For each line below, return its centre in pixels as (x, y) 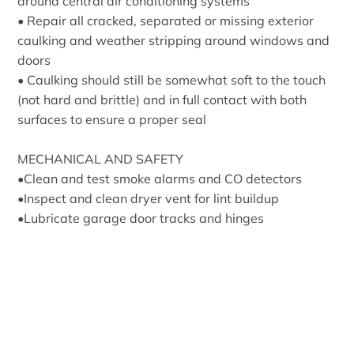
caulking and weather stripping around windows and (174, 40)
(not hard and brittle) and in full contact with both (162, 99)
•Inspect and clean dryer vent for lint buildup (149, 198)
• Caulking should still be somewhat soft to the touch (172, 79)
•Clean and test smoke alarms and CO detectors (160, 178)
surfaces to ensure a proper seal (112, 119)
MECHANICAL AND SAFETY (101, 158)
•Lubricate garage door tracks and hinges (141, 218)
